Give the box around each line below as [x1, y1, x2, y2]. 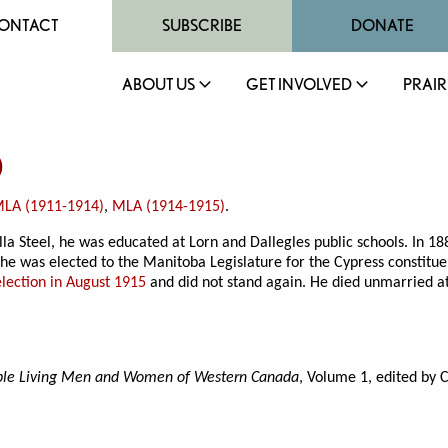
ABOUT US [122, 75, 195, 94]
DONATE [350, 16, 414, 35]
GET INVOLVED [246, 75, 352, 94]
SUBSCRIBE [162, 16, 242, 35]
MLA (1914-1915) [112, 199, 226, 216]
